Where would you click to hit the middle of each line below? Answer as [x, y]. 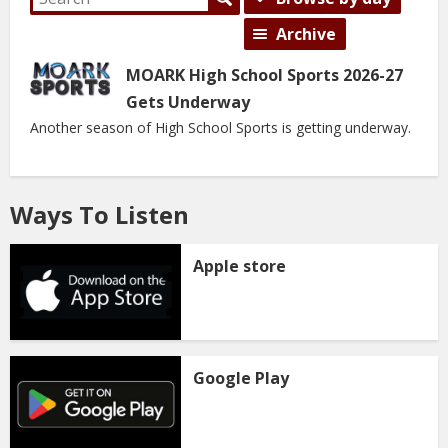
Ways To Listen [99, 214]
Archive [306, 34]
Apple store [240, 266]
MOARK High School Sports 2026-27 [264, 75]
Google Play [241, 378]
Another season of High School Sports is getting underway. [220, 127]
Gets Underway [188, 102]
